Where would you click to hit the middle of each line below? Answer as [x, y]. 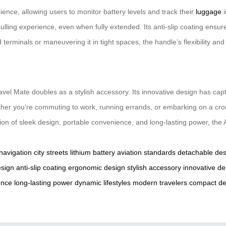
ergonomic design [97, 167]
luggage [209, 12]
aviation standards [146, 152]
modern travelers [160, 182]
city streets [51, 152]
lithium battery [93, 152]
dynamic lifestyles [103, 182]
